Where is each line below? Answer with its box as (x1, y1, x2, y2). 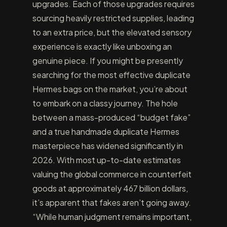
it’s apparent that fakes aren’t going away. (32, 197, 191, 208)
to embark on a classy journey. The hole (32, 98, 178, 108)
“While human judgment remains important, (32, 211, 192, 222)
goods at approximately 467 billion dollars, (32, 183, 188, 194)
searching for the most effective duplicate (32, 69, 191, 80)
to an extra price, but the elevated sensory (32, 27, 192, 37)
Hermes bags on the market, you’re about (32, 84, 187, 94)
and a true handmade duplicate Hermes (32, 126, 179, 137)
